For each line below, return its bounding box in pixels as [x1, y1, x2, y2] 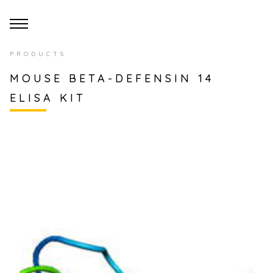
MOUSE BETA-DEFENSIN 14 [10, 71, 214, 85]
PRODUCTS [10, 50, 66, 58]
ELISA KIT [10, 91, 86, 105]
